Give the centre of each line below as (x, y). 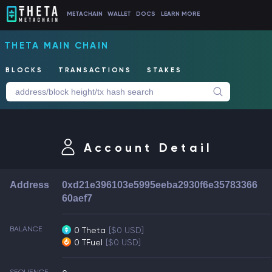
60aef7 (77, 198)
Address (29, 185)
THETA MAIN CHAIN (56, 46)
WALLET (120, 14)
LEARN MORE (180, 14)
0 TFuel (89, 242)
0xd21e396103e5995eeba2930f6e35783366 (160, 185)
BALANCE (26, 229)
